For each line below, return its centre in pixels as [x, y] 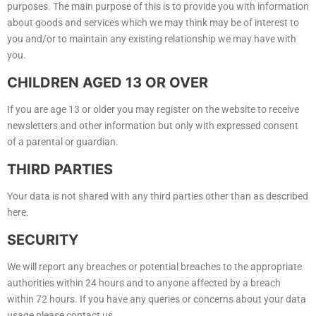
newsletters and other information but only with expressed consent [153, 126]
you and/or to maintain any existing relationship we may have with [152, 39]
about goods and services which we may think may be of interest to [153, 23]
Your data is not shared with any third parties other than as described [158, 196]
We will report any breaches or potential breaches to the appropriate [154, 267]
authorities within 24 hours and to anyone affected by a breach [144, 283]
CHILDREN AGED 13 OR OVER [108, 83]
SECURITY [43, 240]
